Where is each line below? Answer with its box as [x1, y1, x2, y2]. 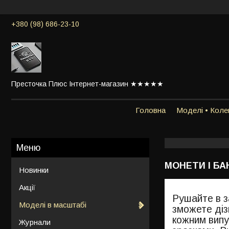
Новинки [19, 165, 49, 174]
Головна [135, 105, 166, 114]
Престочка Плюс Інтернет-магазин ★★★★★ [11, 79, 164, 88]
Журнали [19, 217, 51, 226]
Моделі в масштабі [19, 200, 86, 209]
